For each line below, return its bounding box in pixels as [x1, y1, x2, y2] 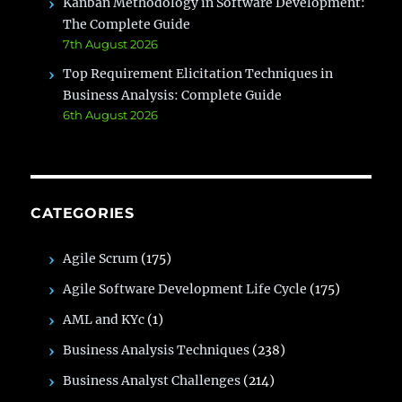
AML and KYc [63, 310, 145, 328]
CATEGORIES [31, 204, 135, 222]
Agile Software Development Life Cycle [63, 280, 308, 297]
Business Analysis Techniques [63, 341, 250, 358]
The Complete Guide [63, 15, 191, 32]
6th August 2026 [63, 107, 159, 122]
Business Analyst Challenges [63, 371, 241, 389]
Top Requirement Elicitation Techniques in [63, 65, 334, 82]
